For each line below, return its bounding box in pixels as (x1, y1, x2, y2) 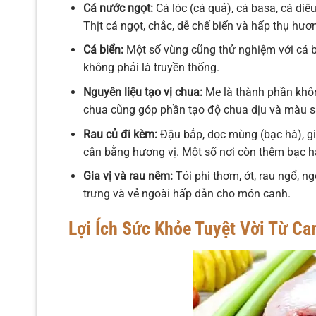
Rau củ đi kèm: (83, 127, 157, 141)
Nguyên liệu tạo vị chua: (83, 85, 202, 99)
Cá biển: (83, 43, 123, 57)
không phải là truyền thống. (83, 61, 219, 75)
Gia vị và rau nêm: (83, 169, 173, 183)
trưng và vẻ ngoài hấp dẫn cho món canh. (83, 187, 291, 201)
